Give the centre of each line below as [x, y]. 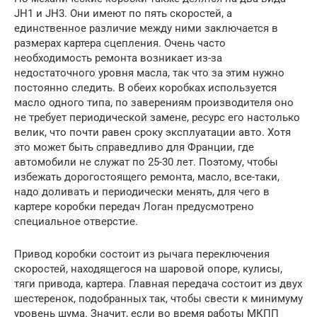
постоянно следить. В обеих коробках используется [145, 88]
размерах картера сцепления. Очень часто [120, 44]
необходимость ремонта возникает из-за [118, 58]
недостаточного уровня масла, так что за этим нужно [149, 73]
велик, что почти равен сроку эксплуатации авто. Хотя [152, 133]
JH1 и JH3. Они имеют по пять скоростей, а [123, 14]
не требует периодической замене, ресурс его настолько [157, 118]
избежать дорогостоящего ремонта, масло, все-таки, [147, 177]
